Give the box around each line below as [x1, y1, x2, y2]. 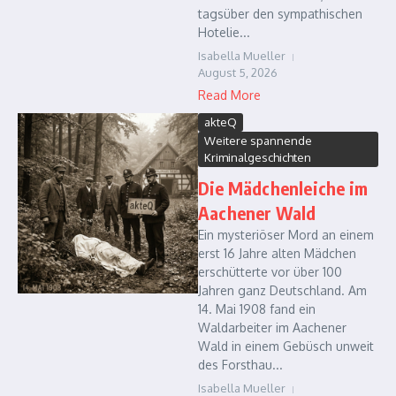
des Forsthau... [198, 357, 283, 372]
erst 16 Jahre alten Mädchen [198, 246, 356, 261]
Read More [198, 88, 261, 103]
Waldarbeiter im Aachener [198, 320, 346, 335]
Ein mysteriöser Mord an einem [198, 227, 374, 242]
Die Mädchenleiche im [198, 177, 368, 199]
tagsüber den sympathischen [198, 6, 362, 21]
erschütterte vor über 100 [198, 264, 342, 279]
